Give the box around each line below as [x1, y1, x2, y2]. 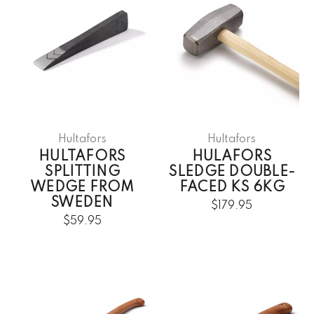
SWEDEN [51, 196, 114, 210]
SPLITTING [44, 165, 120, 179]
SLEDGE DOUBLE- [168, 165, 295, 179]
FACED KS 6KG [179, 180, 285, 195]
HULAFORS [191, 149, 272, 164]
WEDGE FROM [30, 180, 135, 195]
